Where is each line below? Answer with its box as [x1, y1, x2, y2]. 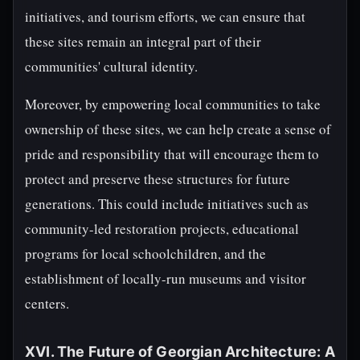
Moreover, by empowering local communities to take [25, 95, 321, 113]
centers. [25, 294, 69, 313]
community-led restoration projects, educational [25, 219, 299, 238]
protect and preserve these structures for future [25, 170, 290, 188]
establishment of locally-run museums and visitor [25, 269, 306, 288]
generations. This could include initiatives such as [25, 194, 309, 213]
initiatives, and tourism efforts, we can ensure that [25, 7, 305, 26]
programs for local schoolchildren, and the [25, 244, 266, 263]
